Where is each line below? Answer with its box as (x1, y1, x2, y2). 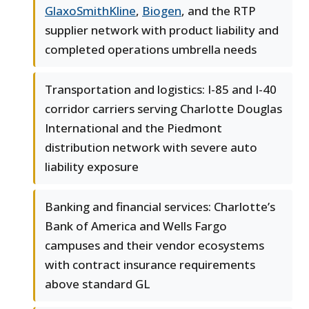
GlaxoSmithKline (45, 3, 136, 19)
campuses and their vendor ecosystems (45, 237, 264, 254)
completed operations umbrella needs (45, 41, 257, 58)
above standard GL (45, 276, 150, 292)
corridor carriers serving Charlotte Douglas (45, 101, 282, 117)
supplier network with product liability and (45, 22, 279, 39)
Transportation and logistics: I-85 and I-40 (45, 81, 277, 98)
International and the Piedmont (45, 120, 222, 137)
